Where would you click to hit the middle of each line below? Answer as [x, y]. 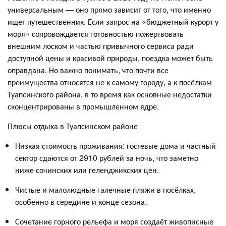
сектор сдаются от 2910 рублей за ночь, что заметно [107, 157]
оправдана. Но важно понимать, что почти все [88, 70]
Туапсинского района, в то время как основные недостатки [110, 94]
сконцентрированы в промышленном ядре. [83, 106]
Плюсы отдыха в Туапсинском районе [73, 126]
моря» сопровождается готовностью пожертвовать [96, 33]
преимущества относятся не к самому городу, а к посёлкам [110, 82]
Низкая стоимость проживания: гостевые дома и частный [116, 145]
